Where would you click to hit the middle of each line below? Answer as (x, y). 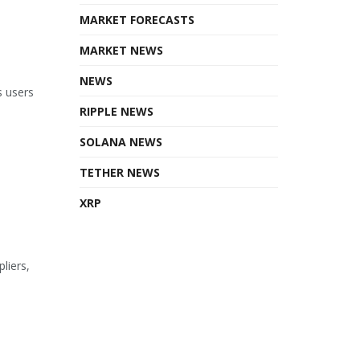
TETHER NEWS (119, 172)
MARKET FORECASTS (137, 19)
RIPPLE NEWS (116, 111)
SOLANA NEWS (121, 141)
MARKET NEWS (121, 50)
